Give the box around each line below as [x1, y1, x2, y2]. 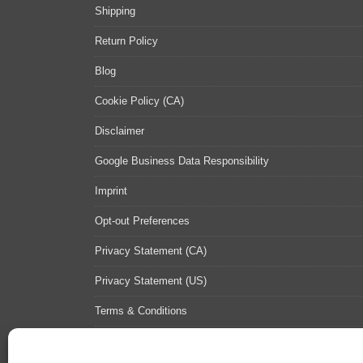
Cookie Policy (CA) [95, 95, 184, 107]
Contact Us [95, 335, 147, 347]
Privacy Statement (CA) [95, 245, 207, 257]
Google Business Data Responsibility [95, 155, 269, 167]
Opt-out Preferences [95, 215, 190, 227]
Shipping [95, 5, 135, 17]
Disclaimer [95, 125, 144, 137]
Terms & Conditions [95, 305, 187, 317]
